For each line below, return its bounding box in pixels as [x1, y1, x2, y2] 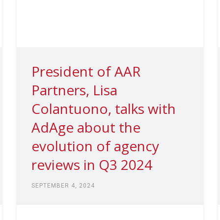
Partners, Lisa [31, 80, 117, 99]
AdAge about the [31, 117, 140, 137]
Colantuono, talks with [31, 99, 176, 118]
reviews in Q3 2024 [31, 155, 152, 174]
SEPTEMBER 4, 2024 [31, 182, 95, 189]
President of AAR [31, 61, 140, 81]
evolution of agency [31, 136, 159, 155]
